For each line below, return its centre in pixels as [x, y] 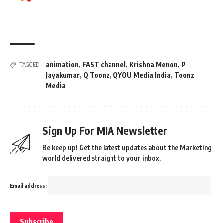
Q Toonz [96, 75]
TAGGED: [30, 64]
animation [62, 64]
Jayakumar [63, 75]
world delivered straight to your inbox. [102, 158]
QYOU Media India [142, 75]
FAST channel [104, 64]
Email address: [29, 185]
